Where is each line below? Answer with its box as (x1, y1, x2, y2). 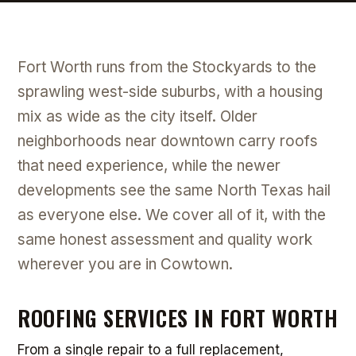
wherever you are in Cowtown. (17, 255, 233, 273)
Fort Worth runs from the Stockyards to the (17, 58, 316, 76)
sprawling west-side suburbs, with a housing (17, 83, 323, 101)
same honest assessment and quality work (17, 230, 312, 249)
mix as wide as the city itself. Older (17, 107, 257, 126)
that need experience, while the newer (17, 157, 281, 175)
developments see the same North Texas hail (17, 181, 331, 199)
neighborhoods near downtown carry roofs (17, 132, 318, 150)
